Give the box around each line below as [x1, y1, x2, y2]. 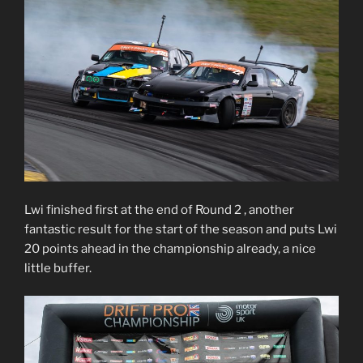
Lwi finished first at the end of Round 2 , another [24, 202, 294, 217]
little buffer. [24, 260, 92, 275]
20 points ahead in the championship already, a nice [24, 241, 316, 256]
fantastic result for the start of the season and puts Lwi [24, 221, 337, 237]
